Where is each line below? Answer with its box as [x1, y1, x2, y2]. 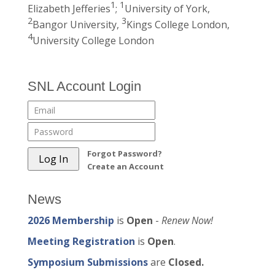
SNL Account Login [27, 79, 141, 94]
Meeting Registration [27, 234, 135, 248]
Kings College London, [126, 18, 230, 31]
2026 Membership [27, 214, 114, 227]
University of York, [124, 2, 210, 15]
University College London [32, 34, 154, 47]
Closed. [168, 255, 204, 269]
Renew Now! [161, 214, 213, 227]
